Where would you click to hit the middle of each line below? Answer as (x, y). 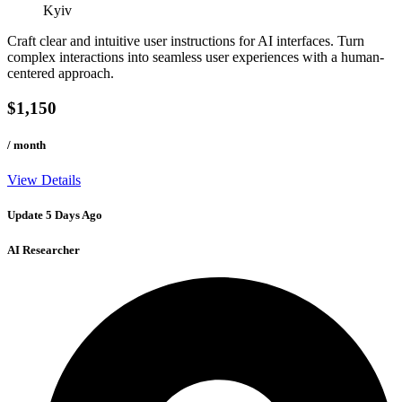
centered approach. (61, 74)
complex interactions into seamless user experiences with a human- (196, 57)
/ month (26, 144)
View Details (44, 180)
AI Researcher (44, 249)
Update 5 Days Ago (55, 215)
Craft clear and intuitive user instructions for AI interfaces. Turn (186, 41)
